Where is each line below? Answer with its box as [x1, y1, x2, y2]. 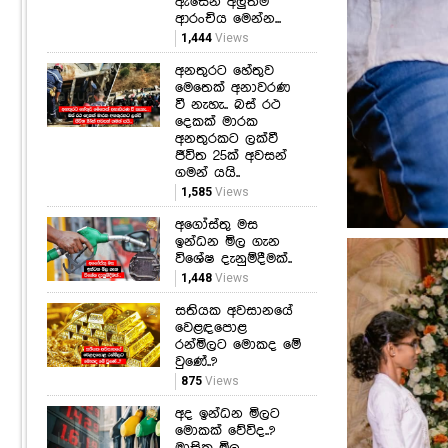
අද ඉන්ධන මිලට [174, 405, 280, 422]
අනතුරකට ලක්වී [174, 130, 278, 147]
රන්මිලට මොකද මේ [174, 336, 301, 353]
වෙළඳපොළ [174, 319, 247, 336]
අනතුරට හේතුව [174, 62, 274, 79]
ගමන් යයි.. [174, 164, 240, 181]
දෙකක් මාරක [174, 113, 258, 130]
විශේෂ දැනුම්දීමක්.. [174, 250, 292, 267]
